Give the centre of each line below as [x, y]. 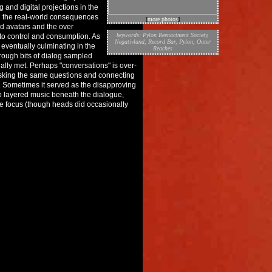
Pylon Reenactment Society [175, 35]
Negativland [130, 42]
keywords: [130, 35]
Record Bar [162, 42]
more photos [163, 19]
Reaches [163, 48]
